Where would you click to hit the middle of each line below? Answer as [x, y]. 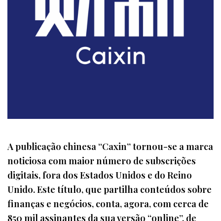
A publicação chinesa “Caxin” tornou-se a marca [110, 147]
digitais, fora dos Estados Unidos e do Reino [100, 175]
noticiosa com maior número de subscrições [102, 161]
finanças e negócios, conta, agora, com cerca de [108, 204]
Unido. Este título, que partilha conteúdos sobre [110, 189]
